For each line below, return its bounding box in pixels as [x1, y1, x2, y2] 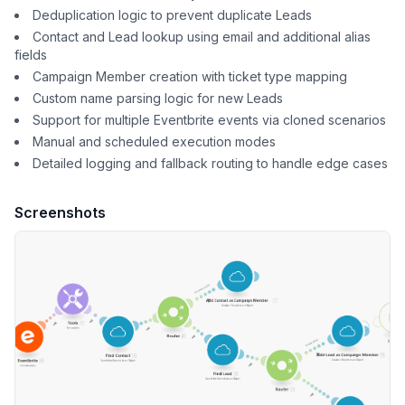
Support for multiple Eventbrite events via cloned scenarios [33, 112, 386, 127]
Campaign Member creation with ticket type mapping [33, 69, 347, 84]
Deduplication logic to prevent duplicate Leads [33, 7, 312, 23]
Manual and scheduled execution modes [33, 134, 276, 149]
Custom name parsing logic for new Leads [33, 90, 283, 106]
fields [14, 47, 47, 62]
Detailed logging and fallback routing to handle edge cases [33, 155, 388, 171]
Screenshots [14, 203, 106, 221]
